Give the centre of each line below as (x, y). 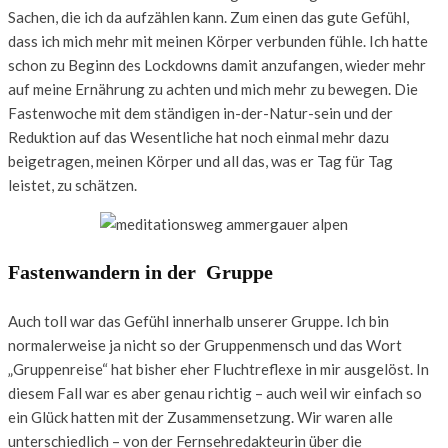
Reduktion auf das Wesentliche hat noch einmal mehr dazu (198, 136)
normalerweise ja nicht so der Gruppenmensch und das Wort (205, 344)
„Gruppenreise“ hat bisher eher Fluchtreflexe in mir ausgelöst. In (218, 368)
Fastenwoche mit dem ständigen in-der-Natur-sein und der (200, 112)
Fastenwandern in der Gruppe (140, 271)
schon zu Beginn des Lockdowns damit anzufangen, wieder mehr (217, 64)
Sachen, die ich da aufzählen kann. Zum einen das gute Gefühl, (208, 16)
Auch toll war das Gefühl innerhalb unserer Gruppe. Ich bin (198, 320)
